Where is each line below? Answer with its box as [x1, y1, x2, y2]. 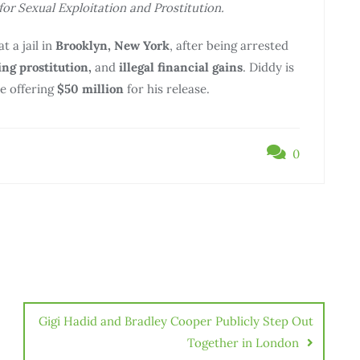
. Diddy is [243, 59, 294, 75]
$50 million [57, 80, 124, 96]
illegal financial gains [119, 59, 243, 75]
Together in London [187, 334, 299, 350]
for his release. [124, 80, 210, 96]
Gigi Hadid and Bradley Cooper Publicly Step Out [39, 313, 313, 329]
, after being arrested [170, 37, 288, 53]
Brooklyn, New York [55, 37, 170, 53]
